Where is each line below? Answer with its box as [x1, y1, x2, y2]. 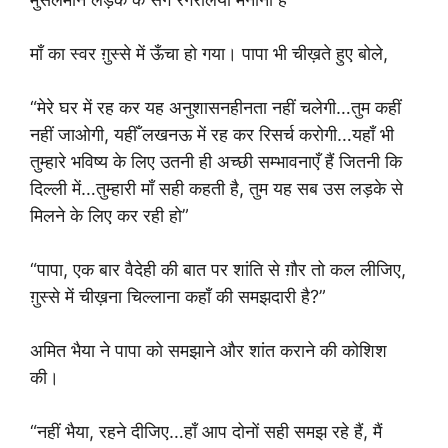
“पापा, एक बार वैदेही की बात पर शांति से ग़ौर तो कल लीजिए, [30, 259, 406, 280]
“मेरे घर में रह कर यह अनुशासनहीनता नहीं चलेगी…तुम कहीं [30, 97, 401, 118]
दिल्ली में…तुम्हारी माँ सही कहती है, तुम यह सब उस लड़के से [30, 178, 403, 199]
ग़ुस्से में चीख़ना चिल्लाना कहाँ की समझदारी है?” [30, 286, 326, 307]
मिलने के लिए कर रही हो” [30, 205, 189, 226]
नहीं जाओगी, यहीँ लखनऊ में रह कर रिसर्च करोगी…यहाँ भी [30, 124, 394, 145]
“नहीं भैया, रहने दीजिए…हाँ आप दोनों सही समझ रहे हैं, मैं [30, 421, 382, 442]
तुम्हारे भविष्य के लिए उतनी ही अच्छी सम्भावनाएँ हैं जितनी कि [30, 151, 402, 172]
